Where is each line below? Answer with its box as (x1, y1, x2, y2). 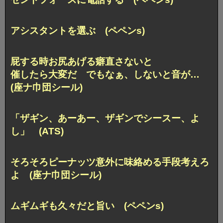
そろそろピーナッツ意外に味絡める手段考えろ (10, 156, 209, 167)
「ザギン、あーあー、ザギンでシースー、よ (10, 112, 200, 123)
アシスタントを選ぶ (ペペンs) (10, 25, 145, 36)
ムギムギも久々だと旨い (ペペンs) (10, 200, 164, 211)
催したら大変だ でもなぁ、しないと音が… (10, 69, 209, 80)
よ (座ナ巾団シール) (10, 169, 102, 180)
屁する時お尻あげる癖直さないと (10, 56, 152, 67)
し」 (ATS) (10, 125, 64, 136)
